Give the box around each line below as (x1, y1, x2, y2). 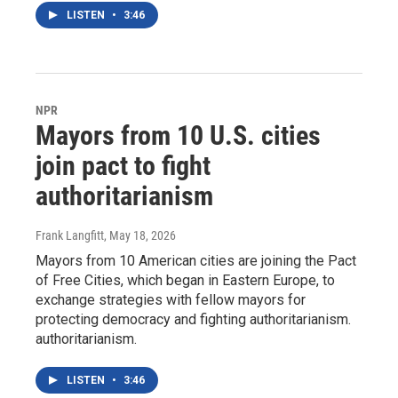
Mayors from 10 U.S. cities (36, 119, 321, 151)
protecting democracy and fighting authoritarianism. (36, 310, 351, 328)
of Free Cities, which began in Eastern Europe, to (36, 271, 335, 289)
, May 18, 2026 (104, 227, 176, 243)
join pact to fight (36, 149, 211, 181)
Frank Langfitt (36, 227, 104, 243)
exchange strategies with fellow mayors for (36, 291, 306, 308)
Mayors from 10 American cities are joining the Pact (36, 251, 356, 269)
